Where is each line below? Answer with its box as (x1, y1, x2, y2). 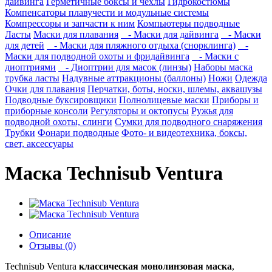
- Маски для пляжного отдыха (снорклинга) (47, 40, 236, 50)
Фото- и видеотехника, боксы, (121, 127, 247, 138)
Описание (29, 229, 71, 240)
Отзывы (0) (29, 240, 76, 251)
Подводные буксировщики (5, 95, 117, 105)
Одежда (235, 73, 267, 83)
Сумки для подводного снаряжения (115, 117, 262, 127)
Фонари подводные (38, 127, 119, 138)
